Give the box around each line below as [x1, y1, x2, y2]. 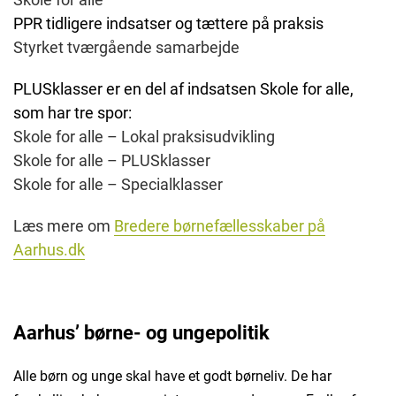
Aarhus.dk [13, 240, 85, 260]
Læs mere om [13, 217, 114, 236]
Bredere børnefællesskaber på [114, 217, 325, 236]
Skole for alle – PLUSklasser [13, 151, 210, 171]
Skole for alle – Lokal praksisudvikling [13, 127, 275, 147]
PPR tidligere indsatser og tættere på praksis [13, 14, 327, 34]
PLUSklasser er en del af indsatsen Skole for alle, [13, 80, 354, 99]
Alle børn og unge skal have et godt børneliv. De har [13, 368, 331, 385]
